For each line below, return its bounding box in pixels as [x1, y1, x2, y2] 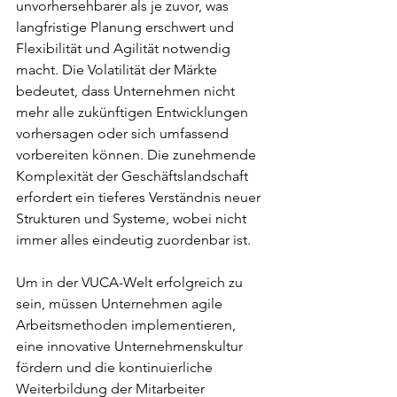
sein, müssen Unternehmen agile [16, 295, 226, 313]
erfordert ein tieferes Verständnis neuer [16, 189, 264, 206]
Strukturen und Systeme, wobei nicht [16, 210, 250, 228]
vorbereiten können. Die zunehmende [16, 146, 260, 164]
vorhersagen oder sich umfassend [16, 125, 232, 143]
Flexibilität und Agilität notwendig [16, 40, 234, 58]
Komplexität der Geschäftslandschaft [16, 167, 252, 185]
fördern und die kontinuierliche [16, 359, 216, 377]
